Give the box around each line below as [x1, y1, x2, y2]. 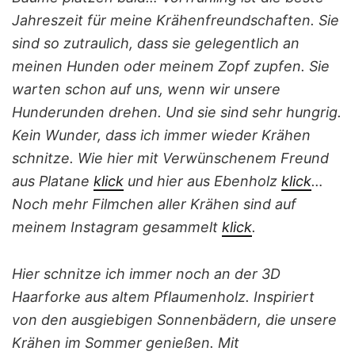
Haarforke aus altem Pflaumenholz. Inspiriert [12, 288, 315, 306]
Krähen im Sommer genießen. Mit [12, 334, 239, 352]
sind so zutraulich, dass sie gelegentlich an [12, 35, 300, 52]
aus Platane [12, 173, 94, 190]
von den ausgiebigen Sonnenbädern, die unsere [12, 311, 337, 329]
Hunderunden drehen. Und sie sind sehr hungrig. [12, 104, 342, 121]
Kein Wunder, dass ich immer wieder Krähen [12, 127, 311, 144]
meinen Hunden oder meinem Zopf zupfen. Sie [12, 58, 330, 75]
